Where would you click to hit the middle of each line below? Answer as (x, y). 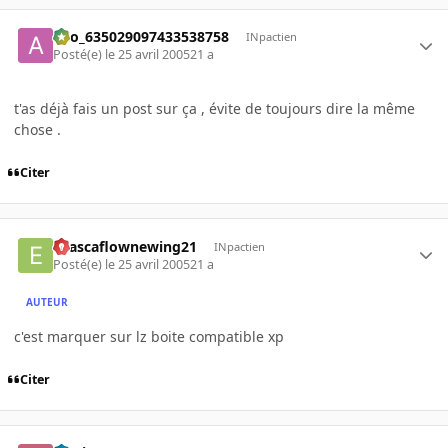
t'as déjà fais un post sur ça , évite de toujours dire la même (214, 109)
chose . (37, 130)
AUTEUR (47, 302)
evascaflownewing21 (125, 246)
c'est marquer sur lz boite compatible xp (149, 336)
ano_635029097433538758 (141, 36)
